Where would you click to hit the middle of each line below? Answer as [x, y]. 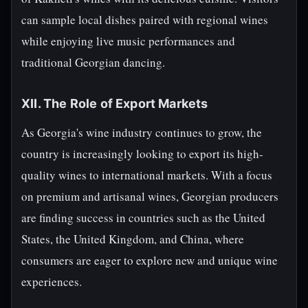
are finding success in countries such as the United [143, 218]
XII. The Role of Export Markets [115, 103]
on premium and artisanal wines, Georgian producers [150, 196]
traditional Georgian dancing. [93, 62]
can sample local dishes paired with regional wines [145, 20]
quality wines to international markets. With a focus [147, 175]
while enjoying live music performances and [128, 41]
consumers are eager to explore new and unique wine [150, 260]
